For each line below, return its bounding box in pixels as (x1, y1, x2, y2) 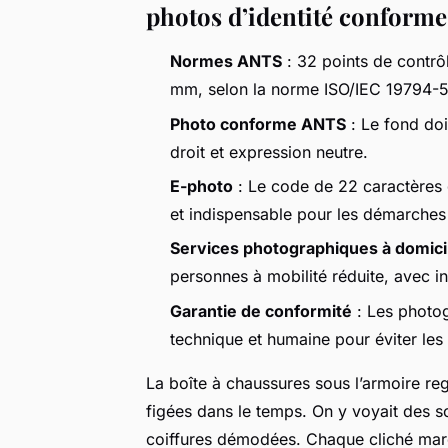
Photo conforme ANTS (170, 113, 346, 134)
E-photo (170, 175, 233, 196)
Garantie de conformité (170, 300, 352, 321)
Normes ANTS (170, 51, 282, 72)
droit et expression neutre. (170, 141, 368, 162)
